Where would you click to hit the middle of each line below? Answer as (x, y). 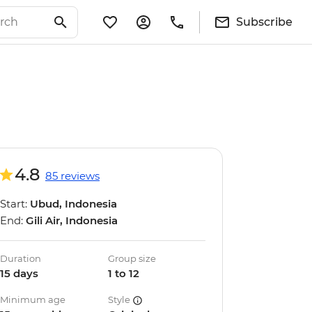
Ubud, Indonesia (73, 204)
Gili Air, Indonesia (72, 220)
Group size (132, 258)
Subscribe (264, 22)
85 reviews (72, 176)
